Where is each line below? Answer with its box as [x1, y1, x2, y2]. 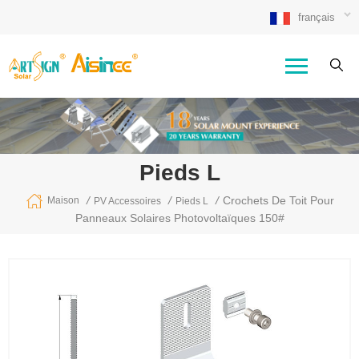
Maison [46, 195, 79, 207]
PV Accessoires [93, 196, 161, 208]
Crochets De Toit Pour [222, 193, 334, 207]
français [298, 11, 335, 23]
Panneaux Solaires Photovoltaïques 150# [75, 212, 284, 225]
